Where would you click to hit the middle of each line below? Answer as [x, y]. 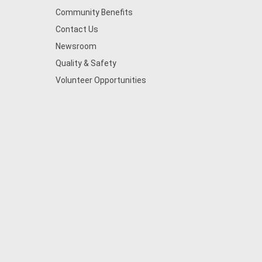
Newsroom [76, 46]
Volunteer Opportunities [101, 80]
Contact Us [77, 29]
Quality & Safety [86, 63]
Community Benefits [94, 12]
